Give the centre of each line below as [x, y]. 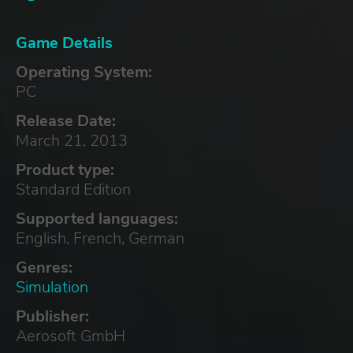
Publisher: [52, 316]
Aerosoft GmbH [71, 336]
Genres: [44, 267]
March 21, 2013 [72, 140]
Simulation [52, 287]
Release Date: [66, 121]
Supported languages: [97, 218]
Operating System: [84, 72]
